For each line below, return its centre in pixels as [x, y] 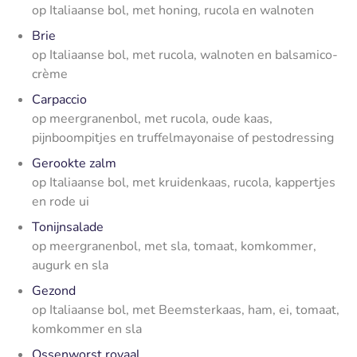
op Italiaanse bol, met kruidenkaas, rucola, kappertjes [184, 182]
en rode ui [62, 201]
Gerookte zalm [76, 163]
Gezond [54, 290]
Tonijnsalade [68, 227]
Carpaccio [59, 99]
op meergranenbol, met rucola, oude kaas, [152, 118]
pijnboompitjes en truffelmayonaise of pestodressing [183, 137]
